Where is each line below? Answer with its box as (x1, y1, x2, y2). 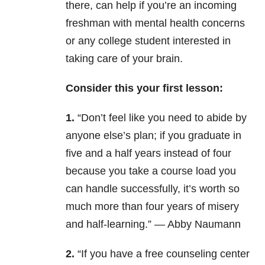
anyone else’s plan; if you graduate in (66, 130, 241, 142)
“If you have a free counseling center (75, 248, 250, 260)
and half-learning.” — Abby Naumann (66, 218, 241, 231)
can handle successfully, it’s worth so (66, 183, 240, 195)
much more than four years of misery (66, 201, 239, 213)
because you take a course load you (66, 165, 236, 177)
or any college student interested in (66, 35, 231, 47)
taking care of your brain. (66, 53, 183, 65)
